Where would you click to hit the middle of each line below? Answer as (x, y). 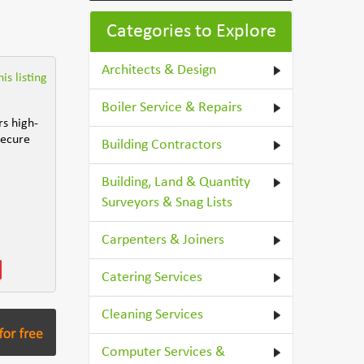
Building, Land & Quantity (176, 182)
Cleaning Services (153, 315)
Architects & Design (159, 70)
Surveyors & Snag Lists (167, 203)
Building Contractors (162, 145)
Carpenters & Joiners (163, 240)
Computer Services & (164, 352)
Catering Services (152, 277)
